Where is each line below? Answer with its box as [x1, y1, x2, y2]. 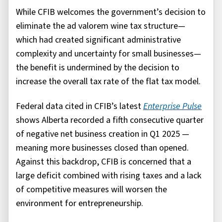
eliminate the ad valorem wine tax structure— [16, 19, 185, 32]
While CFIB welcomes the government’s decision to [16, 5, 206, 18]
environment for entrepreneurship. [16, 197, 143, 210]
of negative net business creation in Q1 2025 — [16, 128, 189, 141]
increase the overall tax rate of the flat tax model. [16, 75, 201, 88]
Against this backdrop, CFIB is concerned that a [16, 156, 191, 168]
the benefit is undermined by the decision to [16, 61, 179, 74]
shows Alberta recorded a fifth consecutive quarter [16, 114, 204, 127]
